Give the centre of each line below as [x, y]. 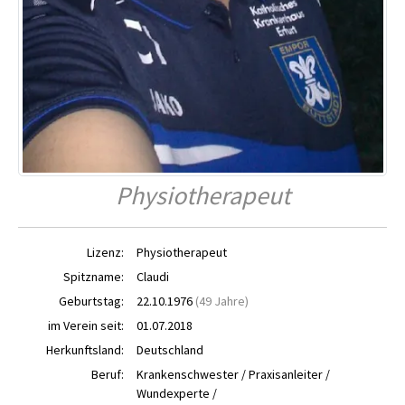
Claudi [153, 277]
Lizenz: [105, 253]
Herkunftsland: [85, 350]
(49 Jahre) [222, 301]
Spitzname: [94, 277]
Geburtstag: [91, 301]
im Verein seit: [86, 326]
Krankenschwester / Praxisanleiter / [233, 375]
